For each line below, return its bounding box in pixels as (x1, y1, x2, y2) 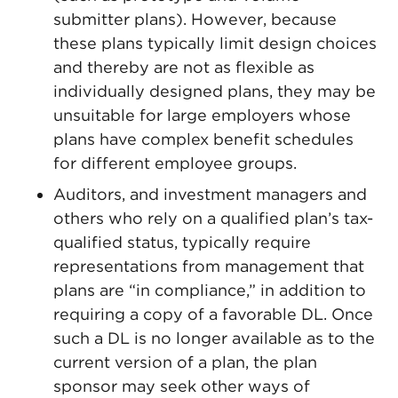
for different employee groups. (53, 154, 297, 172)
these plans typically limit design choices (53, 34, 377, 52)
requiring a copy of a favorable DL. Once (53, 305, 373, 323)
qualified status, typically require (53, 233, 311, 251)
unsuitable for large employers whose (53, 106, 351, 124)
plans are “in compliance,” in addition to (53, 281, 366, 299)
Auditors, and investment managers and (53, 185, 367, 203)
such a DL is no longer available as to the (53, 329, 375, 347)
